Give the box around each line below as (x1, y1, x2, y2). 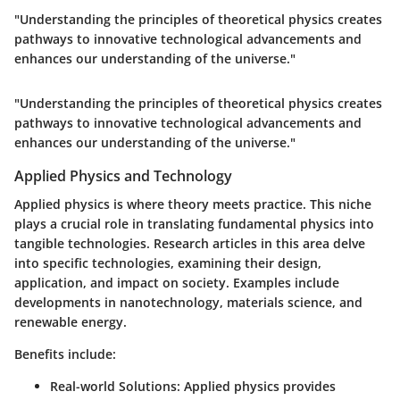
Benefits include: (14, 346, 116, 363)
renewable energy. (14, 313, 127, 331)
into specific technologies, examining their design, (14, 254, 321, 272)
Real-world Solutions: (50, 378, 180, 396)
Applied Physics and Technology (14, 166, 232, 187)
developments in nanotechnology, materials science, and (14, 294, 362, 312)
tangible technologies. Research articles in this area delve (14, 235, 365, 253)
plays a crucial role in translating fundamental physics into (14, 215, 374, 233)
